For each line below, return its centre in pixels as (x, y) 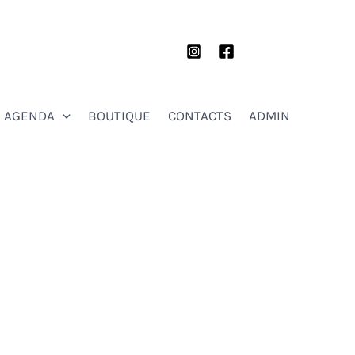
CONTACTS (200, 116)
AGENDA (29, 116)
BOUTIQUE (119, 116)
